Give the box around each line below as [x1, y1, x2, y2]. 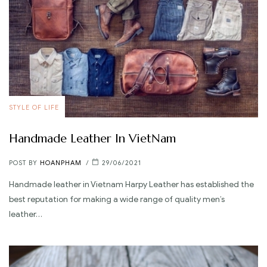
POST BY [9, 158, 40, 167]
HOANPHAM [40, 158, 82, 167]
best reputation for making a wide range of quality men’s [9, 194, 225, 205]
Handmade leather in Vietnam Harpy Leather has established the [9, 179, 254, 190]
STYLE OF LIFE [9, 103, 59, 111]
